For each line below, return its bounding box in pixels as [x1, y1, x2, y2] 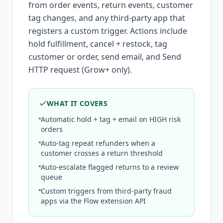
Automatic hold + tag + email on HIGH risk [41, 114, 181, 124]
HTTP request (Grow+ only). [28, 64, 132, 75]
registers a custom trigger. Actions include [28, 25, 187, 36]
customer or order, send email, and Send [28, 51, 181, 62]
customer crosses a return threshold [41, 148, 163, 158]
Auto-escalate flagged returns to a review [41, 162, 179, 172]
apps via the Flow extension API [41, 196, 146, 206]
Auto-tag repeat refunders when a [41, 138, 155, 148]
